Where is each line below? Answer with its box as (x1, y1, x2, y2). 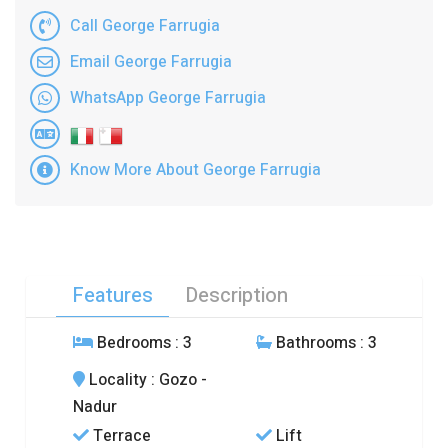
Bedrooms (93, 331, 172, 355)
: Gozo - (147, 368, 208, 392)
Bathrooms (272, 331, 356, 355)
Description (185, 281, 289, 310)
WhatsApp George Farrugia (70, 85, 266, 110)
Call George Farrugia (70, 13, 220, 38)
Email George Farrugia (70, 49, 232, 74)
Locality (85, 368, 148, 392)
